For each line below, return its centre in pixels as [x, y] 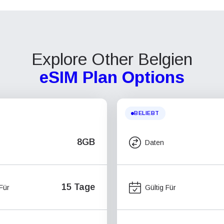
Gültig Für [160, 187]
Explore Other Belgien [112, 59]
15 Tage [78, 187]
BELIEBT [147, 113]
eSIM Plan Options [112, 77]
